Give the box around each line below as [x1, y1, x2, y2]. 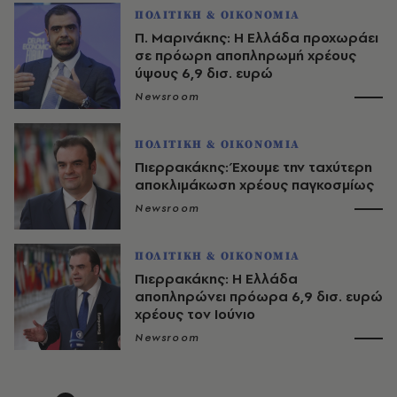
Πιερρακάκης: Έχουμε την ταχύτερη [135, 157, 372, 176]
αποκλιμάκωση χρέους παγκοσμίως [135, 175, 374, 194]
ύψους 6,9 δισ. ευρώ [135, 63, 273, 82]
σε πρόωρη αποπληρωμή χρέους [135, 45, 356, 65]
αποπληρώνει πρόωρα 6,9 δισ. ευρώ [135, 286, 383, 306]
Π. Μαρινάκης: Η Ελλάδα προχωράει [135, 27, 378, 47]
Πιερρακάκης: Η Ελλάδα [135, 269, 298, 288]
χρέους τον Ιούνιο [135, 304, 255, 323]
